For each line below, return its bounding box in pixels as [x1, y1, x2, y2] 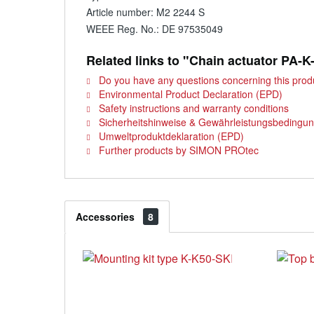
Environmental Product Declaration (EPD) [96, 87, 282, 101]
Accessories [76, 210, 137, 224]
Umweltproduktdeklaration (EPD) [96, 129, 244, 143]
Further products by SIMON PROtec [96, 143, 259, 157]
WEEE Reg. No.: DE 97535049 [86, 22, 223, 36]
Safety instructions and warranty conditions [96, 101, 289, 115]
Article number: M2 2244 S [86, 5, 205, 19]
